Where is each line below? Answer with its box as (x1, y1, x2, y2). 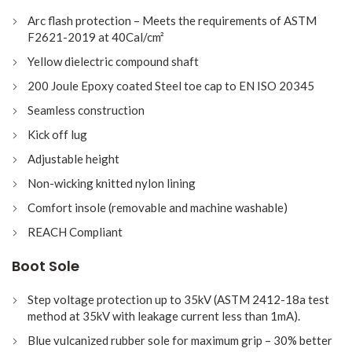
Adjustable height (27, 152, 119, 167)
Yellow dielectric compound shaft (27, 54, 199, 69)
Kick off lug (27, 127, 87, 142)
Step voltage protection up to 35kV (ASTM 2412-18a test (27, 292, 329, 307)
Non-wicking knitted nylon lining (27, 176, 196, 191)
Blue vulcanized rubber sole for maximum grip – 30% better (27, 333, 332, 348)
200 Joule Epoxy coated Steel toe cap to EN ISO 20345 (27, 79, 314, 93)
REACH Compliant (27, 225, 123, 240)
